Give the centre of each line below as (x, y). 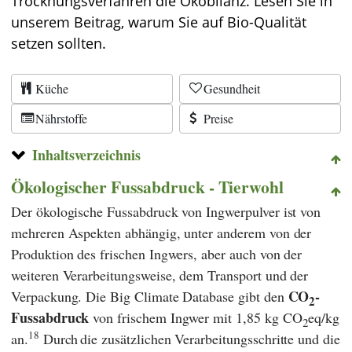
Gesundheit (232, 88)
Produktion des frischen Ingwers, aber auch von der (157, 253)
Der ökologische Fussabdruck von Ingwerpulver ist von (166, 211)
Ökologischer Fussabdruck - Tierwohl (148, 186)
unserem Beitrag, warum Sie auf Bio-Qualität (159, 22)
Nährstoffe (61, 118)
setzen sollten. (59, 43)
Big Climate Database (172, 296)
